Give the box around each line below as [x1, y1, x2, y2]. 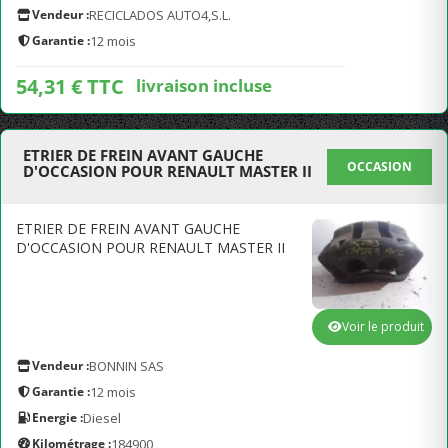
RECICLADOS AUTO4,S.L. [89, 6, 231, 24]
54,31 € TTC [16, 73, 124, 100]
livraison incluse [136, 73, 272, 97]
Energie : [32, 409, 83, 426]
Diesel [83, 409, 121, 427]
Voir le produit [342, 318, 424, 335]
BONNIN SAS [89, 357, 164, 375]
